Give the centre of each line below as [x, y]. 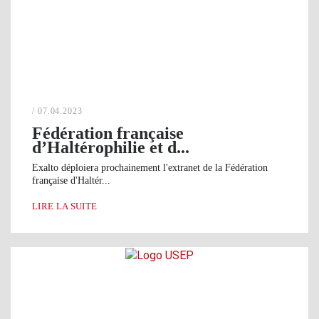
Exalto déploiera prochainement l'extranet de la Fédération [150, 168]
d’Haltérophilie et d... [111, 148]
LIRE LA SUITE [65, 206]
